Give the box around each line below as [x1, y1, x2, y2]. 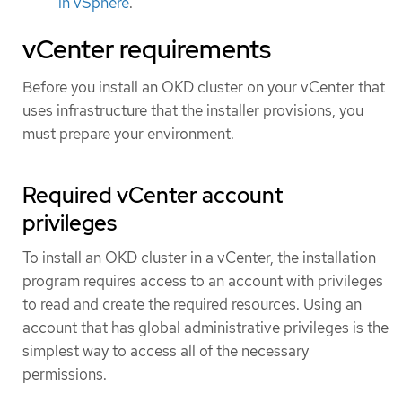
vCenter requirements [22, 31, 271, 66]
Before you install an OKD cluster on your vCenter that [22, 76, 385, 97]
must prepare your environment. [22, 123, 234, 144]
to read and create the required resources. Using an [22, 293, 362, 314]
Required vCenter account [22, 180, 283, 209]
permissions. [22, 363, 107, 384]
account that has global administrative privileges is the [22, 317, 389, 337]
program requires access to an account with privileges [22, 270, 383, 291]
